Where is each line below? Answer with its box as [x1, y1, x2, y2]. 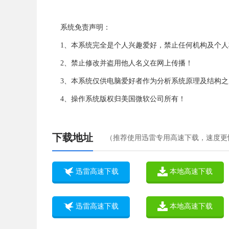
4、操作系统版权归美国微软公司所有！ [60, 95, 186, 103]
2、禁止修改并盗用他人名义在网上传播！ [60, 59, 193, 67]
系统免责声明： [60, 24, 110, 31]
